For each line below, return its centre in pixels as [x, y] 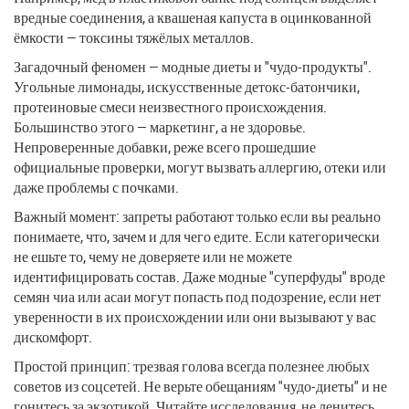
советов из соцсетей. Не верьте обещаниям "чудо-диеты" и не [200, 386]
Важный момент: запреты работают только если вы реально [197, 216]
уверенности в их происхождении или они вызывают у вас [195, 316]
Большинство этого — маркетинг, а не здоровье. [160, 126]
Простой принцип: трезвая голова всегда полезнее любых [192, 366]
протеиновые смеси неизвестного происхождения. [170, 106]
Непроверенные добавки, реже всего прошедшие [165, 147]
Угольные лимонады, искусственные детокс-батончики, [187, 86]
